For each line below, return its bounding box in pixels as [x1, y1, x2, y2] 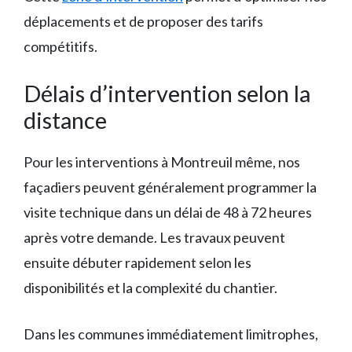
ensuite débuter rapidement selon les [24, 254, 251, 271]
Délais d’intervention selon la [24, 79, 310, 107]
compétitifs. [24, 38, 97, 55]
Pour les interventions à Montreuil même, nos [24, 153, 300, 170]
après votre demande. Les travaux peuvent [24, 229, 285, 246]
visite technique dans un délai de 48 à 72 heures [24, 203, 312, 221]
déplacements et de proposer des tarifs [24, 13, 263, 30]
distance [24, 106, 107, 134]
